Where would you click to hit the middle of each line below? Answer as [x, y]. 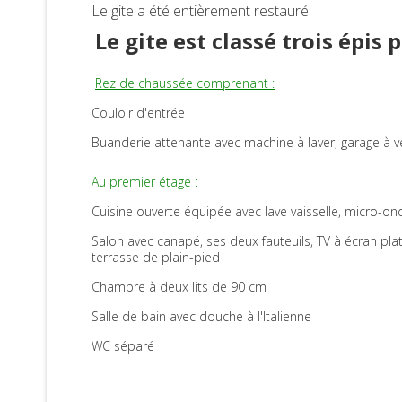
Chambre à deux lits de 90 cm [179, 287]
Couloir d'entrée [138, 113]
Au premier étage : [144, 182]
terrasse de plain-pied [156, 258]
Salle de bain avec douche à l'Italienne [201, 317]
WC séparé [123, 346]
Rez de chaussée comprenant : [185, 83]
